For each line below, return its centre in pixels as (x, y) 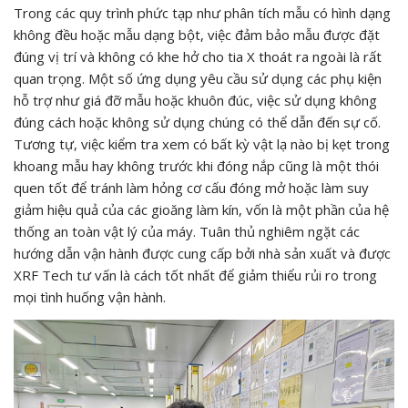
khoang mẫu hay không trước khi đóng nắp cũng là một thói (196, 166)
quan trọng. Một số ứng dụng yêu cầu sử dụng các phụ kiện (198, 78)
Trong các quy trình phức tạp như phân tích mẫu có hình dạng (202, 13)
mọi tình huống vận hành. (90, 297)
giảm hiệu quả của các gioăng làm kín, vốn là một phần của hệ (201, 209)
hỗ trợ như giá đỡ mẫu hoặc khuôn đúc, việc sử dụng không (195, 100)
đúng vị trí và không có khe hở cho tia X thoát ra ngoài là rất (198, 56)
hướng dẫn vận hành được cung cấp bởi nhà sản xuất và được (202, 253)
